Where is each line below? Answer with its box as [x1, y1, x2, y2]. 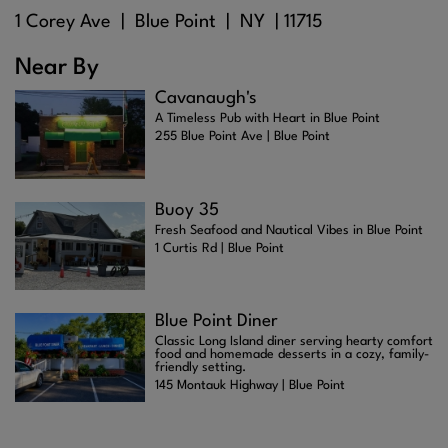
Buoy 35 [155, 201, 219, 219]
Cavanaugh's [155, 90, 257, 108]
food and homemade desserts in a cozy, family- [155, 348, 429, 362]
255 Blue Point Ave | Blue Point [155, 130, 330, 144]
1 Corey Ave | [15, 13, 135, 32]
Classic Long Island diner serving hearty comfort [155, 335, 433, 349]
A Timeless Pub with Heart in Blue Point [155, 112, 380, 126]
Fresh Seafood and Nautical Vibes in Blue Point [155, 223, 423, 237]
